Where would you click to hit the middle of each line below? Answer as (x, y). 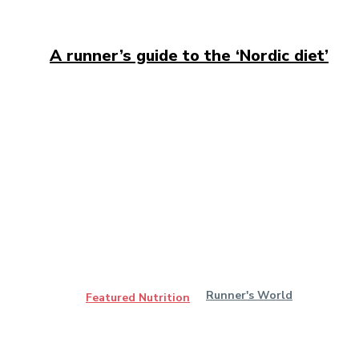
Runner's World (249, 296)
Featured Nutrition (138, 298)
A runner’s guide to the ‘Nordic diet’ (189, 56)
